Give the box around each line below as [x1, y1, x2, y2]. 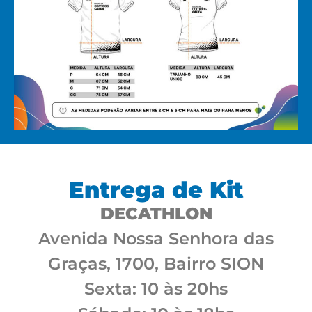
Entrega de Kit [68, 176, 244, 204]
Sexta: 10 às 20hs [84, 279, 228, 299]
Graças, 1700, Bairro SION [48, 253, 264, 274]
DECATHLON [100, 203, 212, 224]
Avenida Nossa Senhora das [38, 228, 274, 249]
